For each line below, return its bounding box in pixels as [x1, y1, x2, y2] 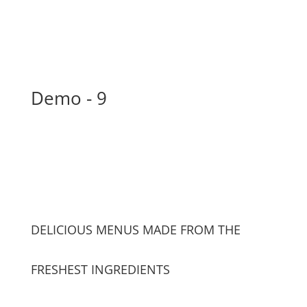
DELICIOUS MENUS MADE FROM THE [30, 221, 241, 238]
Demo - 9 [30, 86, 107, 110]
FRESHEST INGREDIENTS [30, 261, 170, 278]
